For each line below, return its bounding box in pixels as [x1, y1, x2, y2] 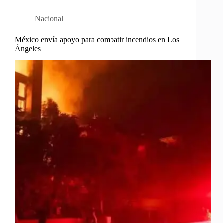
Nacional [35, 14, 63, 23]
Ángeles [15, 44, 41, 53]
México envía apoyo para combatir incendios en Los [15, 35, 179, 44]
